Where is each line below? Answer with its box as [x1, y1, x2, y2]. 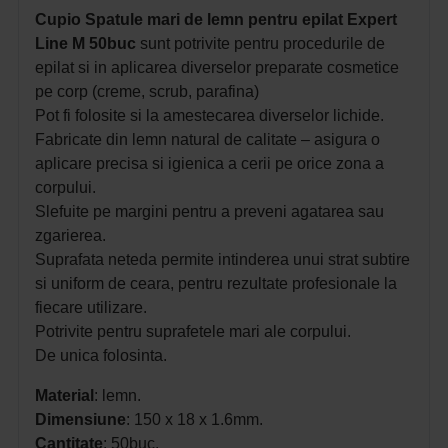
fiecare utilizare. [35, 299, 147, 317]
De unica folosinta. [35, 347, 171, 365]
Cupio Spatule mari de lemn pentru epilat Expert [35, 11, 397, 29]
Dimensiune [35, 411, 126, 429]
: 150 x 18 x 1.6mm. [126, 411, 267, 429]
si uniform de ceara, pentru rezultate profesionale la [35, 275, 397, 293]
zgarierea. [35, 227, 106, 245]
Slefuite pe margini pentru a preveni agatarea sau [35, 203, 384, 221]
